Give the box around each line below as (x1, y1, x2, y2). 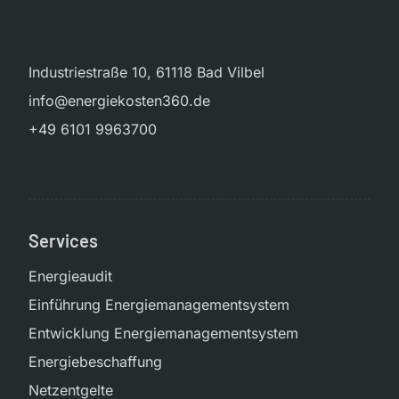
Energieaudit (28, 267, 112, 286)
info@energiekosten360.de (28, 92, 210, 110)
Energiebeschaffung (28, 353, 162, 371)
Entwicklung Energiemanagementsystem (28, 324, 298, 343)
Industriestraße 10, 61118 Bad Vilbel (28, 63, 265, 82)
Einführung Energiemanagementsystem (28, 296, 289, 314)
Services (28, 230, 98, 252)
